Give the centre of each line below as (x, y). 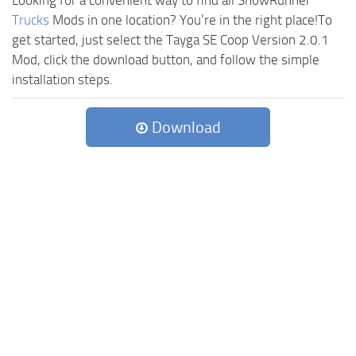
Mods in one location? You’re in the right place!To (191, 20)
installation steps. (62, 80)
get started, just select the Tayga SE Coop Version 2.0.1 (170, 40)
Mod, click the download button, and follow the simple (166, 60)
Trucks (31, 20)
